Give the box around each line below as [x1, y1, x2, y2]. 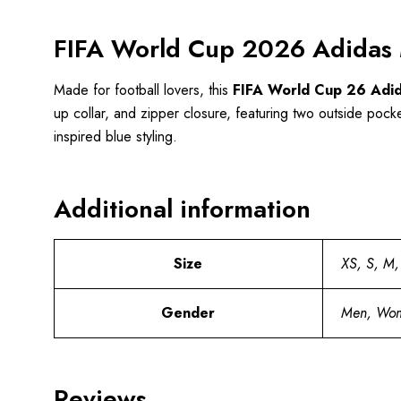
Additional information [53, 190, 311, 227]
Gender [161, 302, 215, 323]
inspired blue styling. [53, 125, 177, 147]
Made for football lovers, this [53, 79, 233, 100]
